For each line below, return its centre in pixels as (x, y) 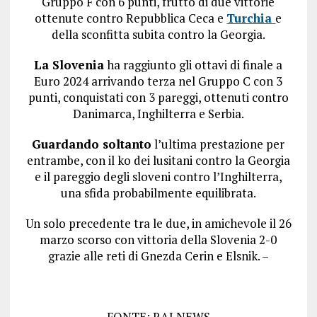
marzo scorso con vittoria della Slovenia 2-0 (158, 240)
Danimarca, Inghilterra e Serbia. (158, 114)
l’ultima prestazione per (218, 144)
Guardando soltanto (92, 144)
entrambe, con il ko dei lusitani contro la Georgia (158, 161)
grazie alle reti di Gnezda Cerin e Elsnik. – (158, 256)
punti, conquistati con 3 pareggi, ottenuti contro (158, 98)
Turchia (251, 18)
